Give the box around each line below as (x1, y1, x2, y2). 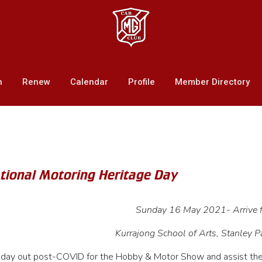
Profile (127, 77, 155, 87)
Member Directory (174, 77, 250, 87)
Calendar (70, 77, 108, 87)
